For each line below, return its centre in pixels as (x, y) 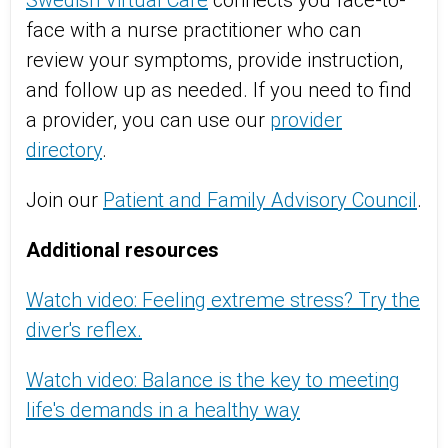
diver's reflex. (84, 330)
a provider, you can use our (148, 120)
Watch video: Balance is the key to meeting (213, 380)
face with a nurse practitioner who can (193, 30)
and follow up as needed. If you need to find (219, 90)
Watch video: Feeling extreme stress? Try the (223, 300)
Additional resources (122, 250)
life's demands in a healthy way (163, 410)
